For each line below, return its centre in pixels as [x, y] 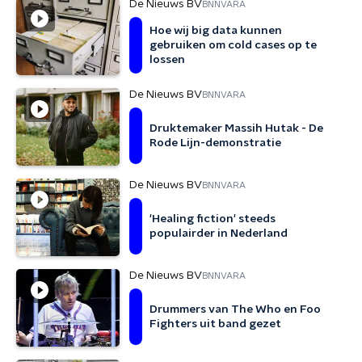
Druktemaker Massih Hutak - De [236, 128]
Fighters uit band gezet [215, 324]
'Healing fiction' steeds [213, 219]
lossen [167, 60]
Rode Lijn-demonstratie [215, 143]
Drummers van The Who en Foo [235, 309]
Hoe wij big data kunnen [216, 31]
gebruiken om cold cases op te [233, 45]
